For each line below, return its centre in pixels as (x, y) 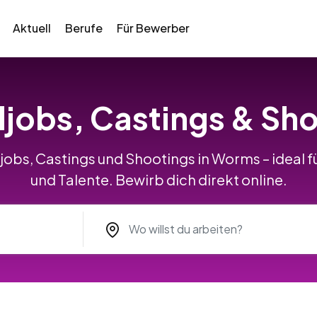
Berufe (83, 28)
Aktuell (31, 28)
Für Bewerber (153, 28)
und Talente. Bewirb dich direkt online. (158, 179)
